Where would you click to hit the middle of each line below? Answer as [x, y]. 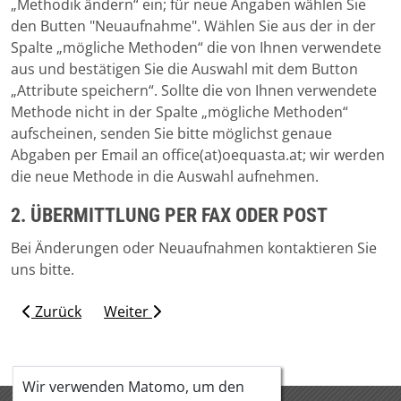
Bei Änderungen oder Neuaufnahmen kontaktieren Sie [194, 248]
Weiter [128, 312]
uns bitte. [43, 270]
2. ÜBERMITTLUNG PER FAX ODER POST [169, 216]
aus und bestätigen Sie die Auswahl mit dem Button [184, 69]
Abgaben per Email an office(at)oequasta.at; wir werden [198, 155]
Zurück [56, 312]
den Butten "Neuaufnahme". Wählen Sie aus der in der [193, 26]
